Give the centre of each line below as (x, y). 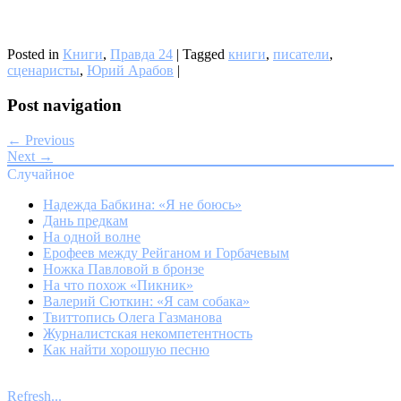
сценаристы (43, 71)
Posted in (35, 55)
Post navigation (64, 105)
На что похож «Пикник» (118, 285)
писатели (301, 55)
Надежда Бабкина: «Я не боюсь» (142, 204)
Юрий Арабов (130, 71)
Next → (30, 156)
